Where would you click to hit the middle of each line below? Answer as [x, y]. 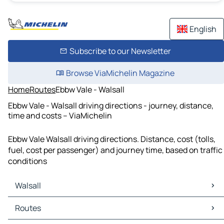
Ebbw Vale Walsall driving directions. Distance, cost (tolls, [112, 139]
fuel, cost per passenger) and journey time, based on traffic [115, 150]
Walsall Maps [33, 203]
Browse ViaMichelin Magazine [120, 73]
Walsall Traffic [36, 214]
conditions [27, 161]
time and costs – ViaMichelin [60, 115]
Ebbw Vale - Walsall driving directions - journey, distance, [111, 105]
